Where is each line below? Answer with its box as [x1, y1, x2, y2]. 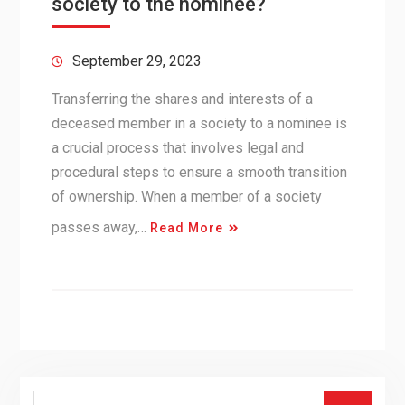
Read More [149, 220, 223, 235]
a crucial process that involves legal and [51, 138, 304, 156]
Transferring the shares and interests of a [51, 89, 313, 108]
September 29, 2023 [71, 52, 202, 70]
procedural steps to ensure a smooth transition [51, 163, 347, 181]
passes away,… [51, 218, 150, 236]
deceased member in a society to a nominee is [51, 114, 347, 132]
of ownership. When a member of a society [51, 187, 322, 205]
